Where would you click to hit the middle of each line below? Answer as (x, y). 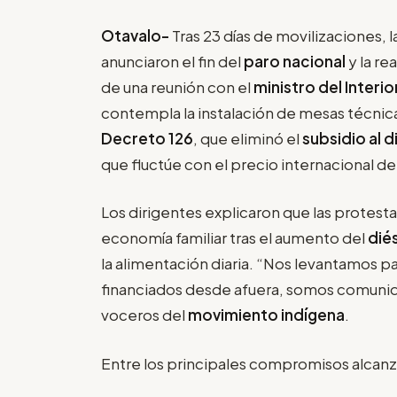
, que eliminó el (248, 138)
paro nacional (295, 61)
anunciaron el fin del (172, 61)
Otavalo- (136, 35)
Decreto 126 (147, 138)
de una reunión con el (177, 86)
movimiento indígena (266, 315)
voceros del (144, 315)
